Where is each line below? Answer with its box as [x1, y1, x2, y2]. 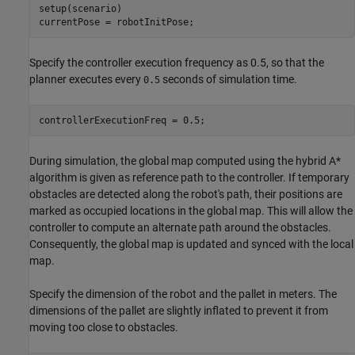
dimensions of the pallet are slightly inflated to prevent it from [29, 304, 328, 318]
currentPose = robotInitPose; [38, 16, 194, 28]
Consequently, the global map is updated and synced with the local [29, 238, 353, 251]
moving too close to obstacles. [29, 321, 178, 334]
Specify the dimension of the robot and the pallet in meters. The [29, 288, 337, 301]
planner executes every [29, 73, 143, 86]
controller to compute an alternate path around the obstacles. [29, 221, 331, 235]
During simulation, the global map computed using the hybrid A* [29, 155, 341, 168]
